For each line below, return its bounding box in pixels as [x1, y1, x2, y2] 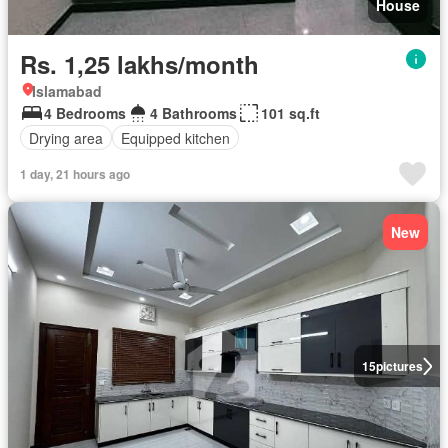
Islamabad [32, 81, 102, 101]
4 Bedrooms [44, 103, 126, 123]
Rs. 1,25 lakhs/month [20, 47, 259, 81]
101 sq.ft [261, 103, 320, 123]
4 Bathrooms [150, 103, 237, 123]
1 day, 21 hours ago [20, 165, 130, 183]
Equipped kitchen [121, 127, 230, 148]
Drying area [29, 127, 103, 148]
